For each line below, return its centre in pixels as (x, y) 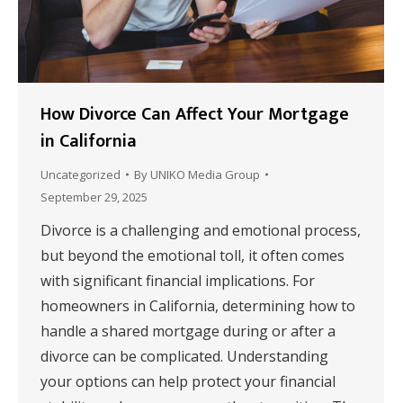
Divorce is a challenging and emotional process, (201, 230)
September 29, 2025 (94, 197)
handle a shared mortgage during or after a (188, 331)
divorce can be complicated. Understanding (184, 356)
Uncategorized (81, 174)
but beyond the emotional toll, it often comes (193, 255)
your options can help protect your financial (188, 381)
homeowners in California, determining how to (198, 305)
